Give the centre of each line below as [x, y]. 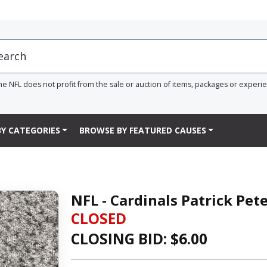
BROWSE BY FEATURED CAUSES [142, 131]
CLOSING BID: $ [125, 238]
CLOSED [98, 218]
